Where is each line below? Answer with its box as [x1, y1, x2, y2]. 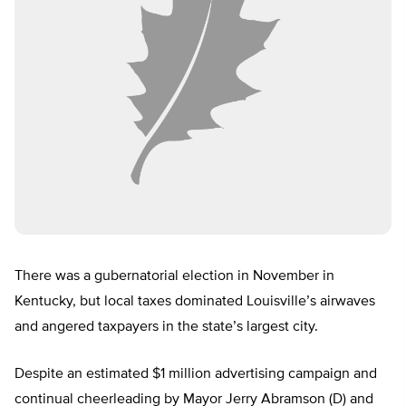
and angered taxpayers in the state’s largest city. [14, 320, 318, 335]
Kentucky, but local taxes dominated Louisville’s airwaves [14, 295, 375, 310]
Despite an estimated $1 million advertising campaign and [14, 367, 377, 382]
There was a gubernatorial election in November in [14, 269, 334, 285]
